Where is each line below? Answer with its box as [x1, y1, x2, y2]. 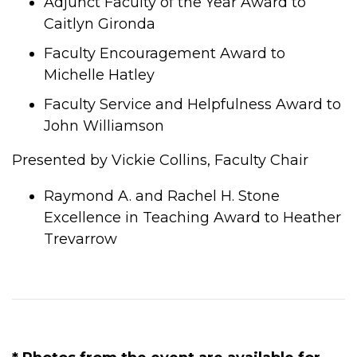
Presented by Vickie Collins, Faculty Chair [12, 151, 308, 170]
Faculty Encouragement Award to [44, 45, 285, 63]
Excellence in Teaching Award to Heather [44, 209, 341, 227]
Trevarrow [44, 230, 117, 249]
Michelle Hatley [44, 66, 155, 84]
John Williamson [44, 117, 164, 135]
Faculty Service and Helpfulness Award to [44, 96, 341, 114]
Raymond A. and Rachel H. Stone [44, 187, 280, 206]
